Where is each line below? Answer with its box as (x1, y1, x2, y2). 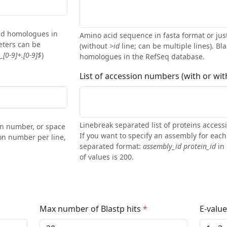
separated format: (79, 141, 143, 152)
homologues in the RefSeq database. (79, 52, 205, 62)
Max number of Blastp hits (39, 203, 143, 215)
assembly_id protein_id (142, 141, 216, 152)
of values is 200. (79, 152, 134, 162)
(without (79, 41, 109, 51)
